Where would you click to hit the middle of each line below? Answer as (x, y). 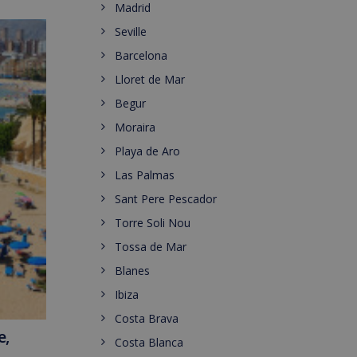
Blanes (132, 271)
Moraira (135, 127)
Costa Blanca (149, 342)
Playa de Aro (147, 151)
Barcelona (141, 55)
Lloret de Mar (150, 79)
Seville (131, 31)
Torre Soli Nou (153, 223)
